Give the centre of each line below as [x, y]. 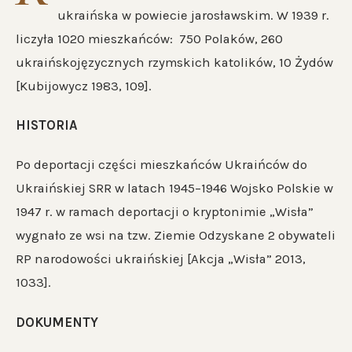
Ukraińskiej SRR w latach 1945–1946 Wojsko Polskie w [174, 189]
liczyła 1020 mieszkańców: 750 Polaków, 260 [149, 39]
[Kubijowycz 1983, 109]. [84, 86]
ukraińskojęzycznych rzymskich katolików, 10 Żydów [174, 63]
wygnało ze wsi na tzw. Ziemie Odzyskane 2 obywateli [176, 236]
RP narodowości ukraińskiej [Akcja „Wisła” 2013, [161, 259]
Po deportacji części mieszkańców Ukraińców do [161, 165]
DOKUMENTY [57, 322]
